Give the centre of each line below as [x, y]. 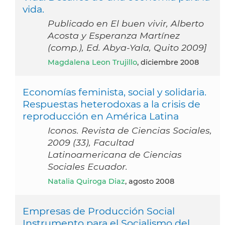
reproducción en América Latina [101, 116]
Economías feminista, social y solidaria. [115, 92]
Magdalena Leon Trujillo [96, 62]
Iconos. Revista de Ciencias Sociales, [130, 130]
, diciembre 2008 [168, 62]
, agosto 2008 [150, 181]
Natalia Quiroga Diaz [89, 181]
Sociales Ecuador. [88, 166]
